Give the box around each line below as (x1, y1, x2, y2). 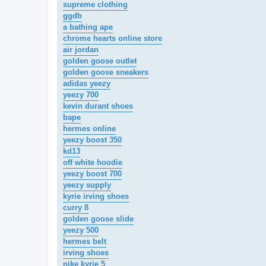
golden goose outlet (63, 56, 137, 66)
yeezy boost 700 (63, 169, 122, 179)
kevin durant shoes (63, 102, 133, 111)
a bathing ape (63, 23, 113, 32)
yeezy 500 (63, 226, 99, 235)
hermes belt (63, 237, 106, 246)
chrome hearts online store (63, 34, 162, 43)
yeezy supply (63, 180, 111, 190)
